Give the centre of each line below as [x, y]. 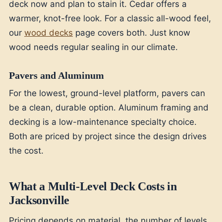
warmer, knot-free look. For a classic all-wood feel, [110, 18]
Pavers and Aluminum [56, 75]
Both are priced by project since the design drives [108, 136]
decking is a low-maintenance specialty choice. [103, 122]
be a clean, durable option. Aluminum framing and [109, 108]
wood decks [49, 33]
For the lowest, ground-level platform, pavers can [107, 93]
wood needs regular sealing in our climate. [93, 47]
